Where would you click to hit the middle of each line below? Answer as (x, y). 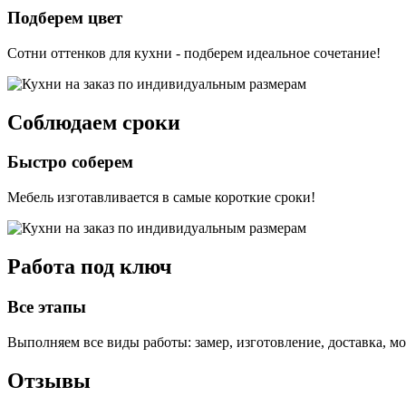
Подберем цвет (65, 17)
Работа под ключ (90, 267)
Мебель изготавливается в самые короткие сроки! (161, 198)
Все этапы (47, 307)
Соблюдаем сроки (94, 122)
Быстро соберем (70, 162)
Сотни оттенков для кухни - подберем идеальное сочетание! (194, 53)
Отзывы (49, 380)
